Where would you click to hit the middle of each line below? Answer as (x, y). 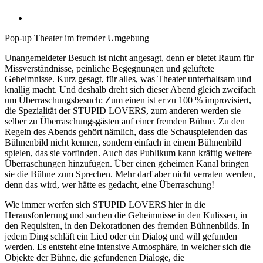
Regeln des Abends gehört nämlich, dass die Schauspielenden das (126, 131)
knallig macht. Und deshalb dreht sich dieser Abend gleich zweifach (130, 89)
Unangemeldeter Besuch (51, 58)
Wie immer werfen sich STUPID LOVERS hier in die (105, 204)
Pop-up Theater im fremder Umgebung (77, 38)
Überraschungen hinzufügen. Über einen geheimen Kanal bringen (127, 163)
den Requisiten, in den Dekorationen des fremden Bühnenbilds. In (127, 225)
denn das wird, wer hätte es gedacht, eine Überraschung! (109, 184)
